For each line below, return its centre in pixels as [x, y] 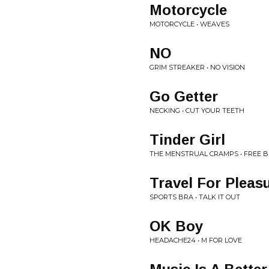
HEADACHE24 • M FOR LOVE [196, 240]
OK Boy [176, 226]
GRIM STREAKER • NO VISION [197, 67]
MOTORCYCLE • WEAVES [189, 24]
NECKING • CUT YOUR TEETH [197, 110]
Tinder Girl [187, 140]
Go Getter [184, 96]
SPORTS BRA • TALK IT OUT [195, 197]
